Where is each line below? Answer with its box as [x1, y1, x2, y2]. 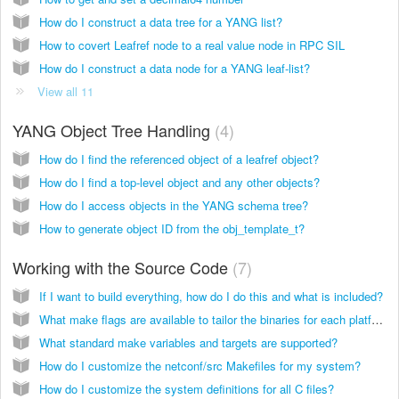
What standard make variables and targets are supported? [39, 333, 338, 351]
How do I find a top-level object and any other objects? [39, 173, 320, 191]
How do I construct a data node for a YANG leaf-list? [39, 59, 310, 77]
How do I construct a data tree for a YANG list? [39, 12, 282, 30]
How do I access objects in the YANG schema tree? [39, 196, 308, 214]
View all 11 [37, 82, 94, 100]
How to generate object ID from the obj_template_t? [39, 219, 305, 237]
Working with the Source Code [12, 255, 232, 279]
